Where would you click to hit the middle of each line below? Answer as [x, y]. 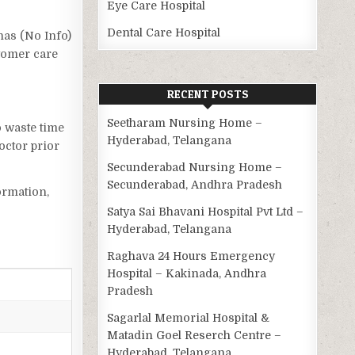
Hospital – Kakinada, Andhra [187, 274]
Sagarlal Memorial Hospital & [189, 318]
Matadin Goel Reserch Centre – [195, 336]
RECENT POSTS [208, 94]
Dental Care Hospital [164, 33]
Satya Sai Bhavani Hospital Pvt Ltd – [206, 212]
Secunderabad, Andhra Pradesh [195, 185]
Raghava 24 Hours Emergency [191, 256]
